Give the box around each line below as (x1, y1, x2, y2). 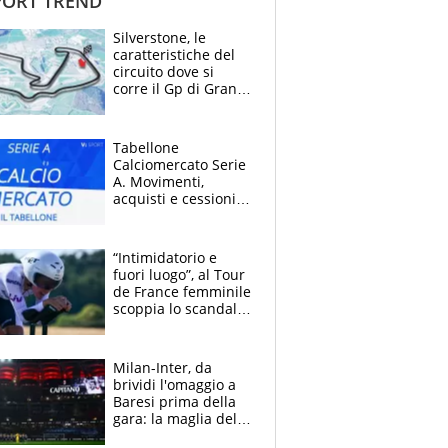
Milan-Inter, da (113, 358, 212, 378)
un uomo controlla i (113, 316, 244, 336)
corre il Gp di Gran (113, 79, 237, 99)
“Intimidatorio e (113, 248, 217, 268)
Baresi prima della (113, 392, 236, 412)
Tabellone (113, 138, 179, 158)
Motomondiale (113, 113, 210, 133)
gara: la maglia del (113, 409, 237, 429)
